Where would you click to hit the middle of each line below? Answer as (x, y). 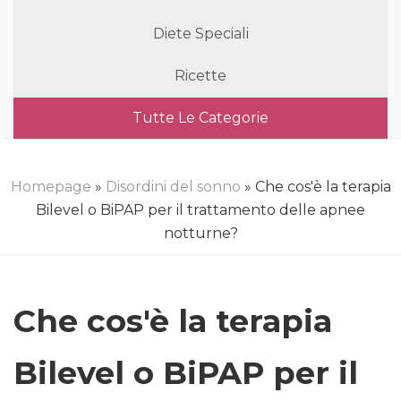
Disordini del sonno (173, 187)
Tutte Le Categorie (200, 118)
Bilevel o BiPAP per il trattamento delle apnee (200, 210)
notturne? (200, 233)
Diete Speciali (200, 34)
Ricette (200, 76)
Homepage (51, 187)
